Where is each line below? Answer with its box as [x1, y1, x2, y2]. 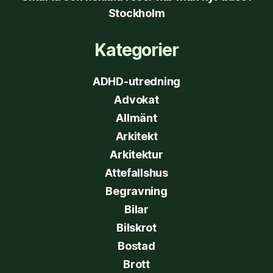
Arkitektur [110, 147, 163, 161]
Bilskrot [116, 221, 157, 234]
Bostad [118, 239, 155, 252]
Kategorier [94, 39, 179, 60]
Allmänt [116, 111, 157, 124]
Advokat [114, 93, 159, 106]
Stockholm [108, 6, 165, 19]
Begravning [105, 184, 168, 197]
